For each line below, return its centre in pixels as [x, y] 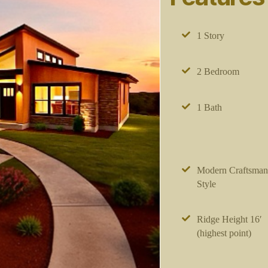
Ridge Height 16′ [229, 219]
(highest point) [224, 233]
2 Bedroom [218, 71]
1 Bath [209, 107]
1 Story [210, 35]
